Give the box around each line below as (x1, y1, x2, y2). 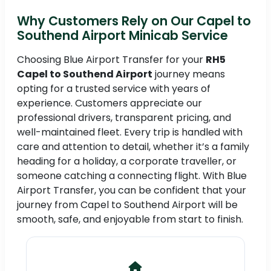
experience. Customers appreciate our (17, 96, 202, 111)
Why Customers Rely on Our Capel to (17, 12, 251, 30)
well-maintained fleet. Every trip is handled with (17, 125, 243, 140)
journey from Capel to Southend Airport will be (17, 198, 238, 212)
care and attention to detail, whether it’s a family (17, 140, 249, 154)
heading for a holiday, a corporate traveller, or (17, 154, 237, 169)
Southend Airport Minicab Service (17, 27, 228, 45)
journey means (152, 67, 225, 82)
